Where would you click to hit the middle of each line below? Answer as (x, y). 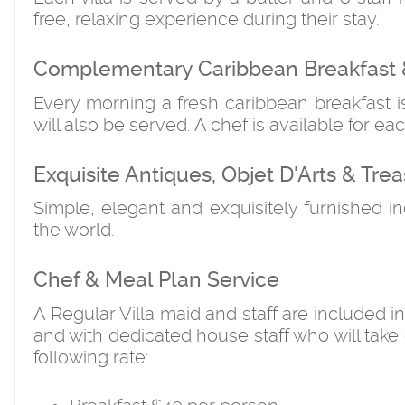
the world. (74, 230)
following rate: (91, 357)
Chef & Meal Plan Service (156, 280)
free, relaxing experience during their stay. (207, 19)
